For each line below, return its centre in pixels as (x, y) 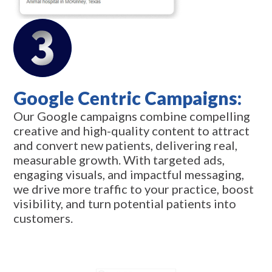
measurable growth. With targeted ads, (119, 160)
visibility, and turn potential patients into (125, 204)
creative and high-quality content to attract (132, 131)
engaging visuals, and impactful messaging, (129, 175)
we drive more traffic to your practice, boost (134, 189)
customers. (43, 218)
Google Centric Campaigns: (128, 98)
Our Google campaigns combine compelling (132, 116)
